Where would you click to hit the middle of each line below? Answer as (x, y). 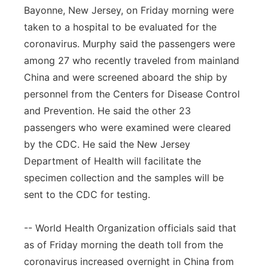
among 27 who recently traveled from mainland (132, 60)
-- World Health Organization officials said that (130, 228)
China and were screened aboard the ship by (126, 77)
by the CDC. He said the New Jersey (107, 144)
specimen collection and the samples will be (124, 178)
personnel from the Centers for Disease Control (132, 94)
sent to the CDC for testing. (87, 194)
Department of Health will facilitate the (112, 161)
